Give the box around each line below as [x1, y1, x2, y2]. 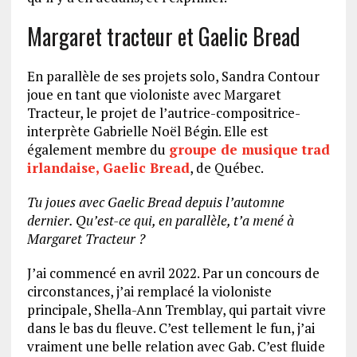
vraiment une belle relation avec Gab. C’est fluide [26, 336, 325, 355]
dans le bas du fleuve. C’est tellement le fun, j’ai [26, 318, 315, 337]
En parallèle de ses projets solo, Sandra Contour [26, 66, 320, 85]
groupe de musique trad [168, 139, 330, 159]
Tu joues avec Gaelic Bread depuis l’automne [26, 192, 284, 211]
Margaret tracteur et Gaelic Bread [26, 19, 300, 53]
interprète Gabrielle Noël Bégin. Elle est [26, 121, 269, 140]
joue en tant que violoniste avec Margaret [26, 84, 281, 104]
